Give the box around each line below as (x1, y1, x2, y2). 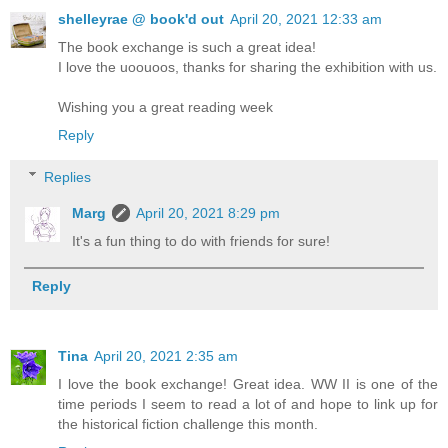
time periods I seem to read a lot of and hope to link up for (58, 395, 438, 412)
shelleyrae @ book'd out (58, 11, 224, 28)
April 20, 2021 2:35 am (94, 347, 238, 364)
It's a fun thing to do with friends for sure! (72, 232, 331, 249)
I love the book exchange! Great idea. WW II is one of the (58, 375, 438, 392)
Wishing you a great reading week (58, 99, 273, 116)
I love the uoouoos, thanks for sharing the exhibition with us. (58, 59, 437, 76)
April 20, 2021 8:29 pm (136, 204, 281, 221)
